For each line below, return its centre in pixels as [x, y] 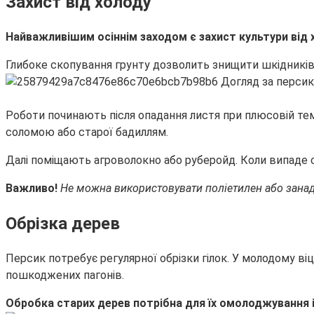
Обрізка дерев [63, 224]
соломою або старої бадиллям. [87, 132]
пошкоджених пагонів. [65, 275]
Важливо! [33, 189]
